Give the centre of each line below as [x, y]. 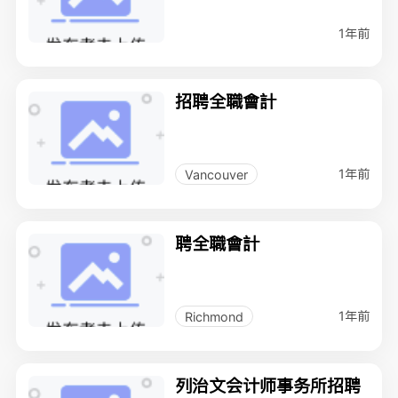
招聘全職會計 [226, 102]
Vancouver [216, 174]
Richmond [214, 316]
